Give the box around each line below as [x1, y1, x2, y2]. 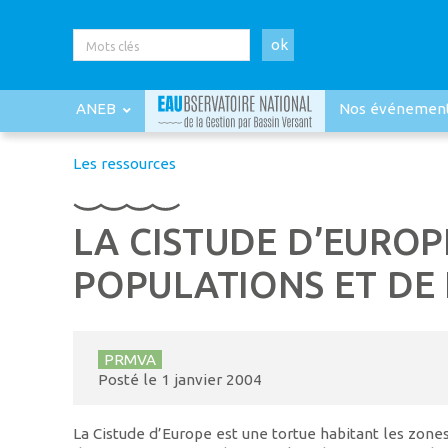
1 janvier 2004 [160, 371, 262, 389]
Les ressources [73, 155, 177, 173]
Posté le [97, 371, 161, 389]
